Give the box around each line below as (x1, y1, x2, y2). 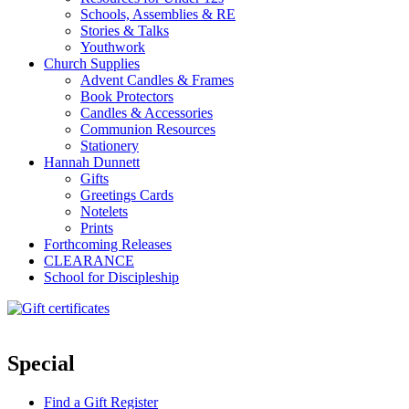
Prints (80, 220, 113, 236)
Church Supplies (44, 56, 140, 72)
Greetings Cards (80, 187, 173, 204)
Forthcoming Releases (44, 236, 172, 253)
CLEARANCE (44, 253, 134, 269)
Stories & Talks (80, 23, 169, 39)
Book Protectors (80, 89, 173, 105)
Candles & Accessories (80, 105, 213, 121)
